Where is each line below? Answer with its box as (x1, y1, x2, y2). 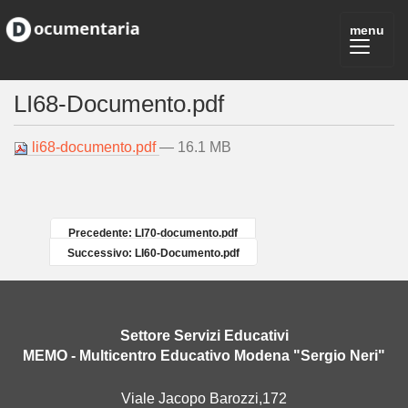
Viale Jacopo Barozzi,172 (121, 391, 287, 406)
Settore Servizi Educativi (119, 328, 289, 343)
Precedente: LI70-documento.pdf (68, 227, 239, 240)
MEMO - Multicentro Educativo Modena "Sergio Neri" (23, 348, 385, 363)
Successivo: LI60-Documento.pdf (67, 247, 240, 260)
